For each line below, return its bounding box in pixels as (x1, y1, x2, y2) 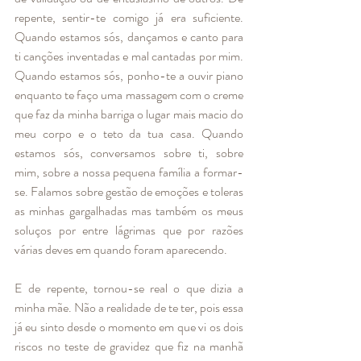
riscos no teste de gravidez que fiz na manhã (15, 336, 243, 355)
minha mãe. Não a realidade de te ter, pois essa (15, 297, 243, 317)
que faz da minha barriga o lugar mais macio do (15, 104, 243, 123)
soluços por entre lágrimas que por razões (15, 220, 243, 239)
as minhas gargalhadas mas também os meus (15, 201, 243, 220)
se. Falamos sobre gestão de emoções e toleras (15, 181, 243, 201)
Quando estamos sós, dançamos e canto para (15, 27, 243, 46)
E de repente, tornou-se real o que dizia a (15, 278, 243, 297)
